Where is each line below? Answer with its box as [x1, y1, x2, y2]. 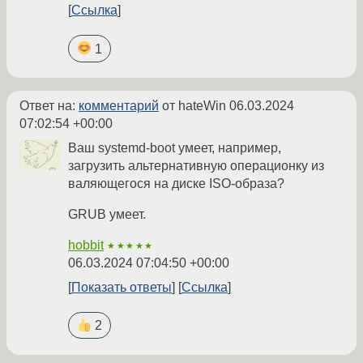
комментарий [79, 98, 159, 113]
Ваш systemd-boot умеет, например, [68, 140, 281, 155]
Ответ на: [19, 98, 79, 113]
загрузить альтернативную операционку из [68, 158, 324, 173]
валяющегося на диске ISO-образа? [68, 176, 284, 190]
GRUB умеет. [68, 207, 146, 221]
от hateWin [159, 98, 229, 113]
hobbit [68, 237, 104, 252]
